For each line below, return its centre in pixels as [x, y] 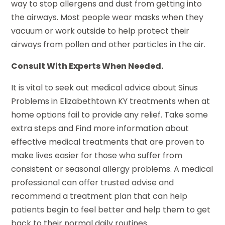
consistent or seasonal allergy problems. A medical [112, 169]
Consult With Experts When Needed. [87, 66]
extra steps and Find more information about [100, 129]
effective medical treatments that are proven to [108, 142]
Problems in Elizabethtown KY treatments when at [111, 101]
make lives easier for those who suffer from [97, 156]
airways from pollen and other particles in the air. [108, 45]
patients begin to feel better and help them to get [111, 210]
